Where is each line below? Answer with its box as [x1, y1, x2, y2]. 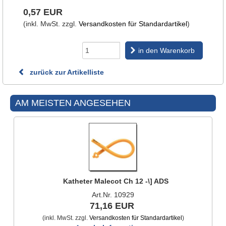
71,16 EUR [89, 201, 134, 211]
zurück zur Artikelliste [28, 68, 104, 76]
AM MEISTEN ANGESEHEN [15, 98, 131, 108]
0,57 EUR [23, 7, 63, 17]
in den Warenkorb [138, 46, 195, 54]
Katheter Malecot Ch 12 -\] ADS [63, 177, 168, 185]
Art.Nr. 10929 [92, 191, 134, 199]
